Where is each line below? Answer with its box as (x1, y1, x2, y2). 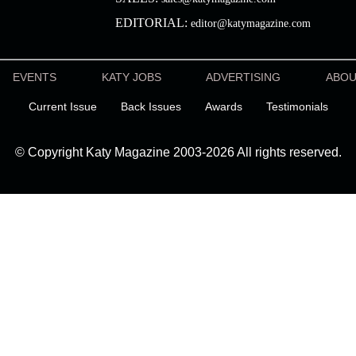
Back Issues (120, 100, 181, 113)
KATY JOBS (101, 71, 161, 83)
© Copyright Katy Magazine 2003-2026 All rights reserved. (14, 145, 342, 159)
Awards (204, 100, 242, 113)
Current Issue (28, 100, 97, 113)
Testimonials (265, 100, 328, 113)
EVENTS (12, 71, 56, 83)
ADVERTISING (206, 71, 281, 83)
